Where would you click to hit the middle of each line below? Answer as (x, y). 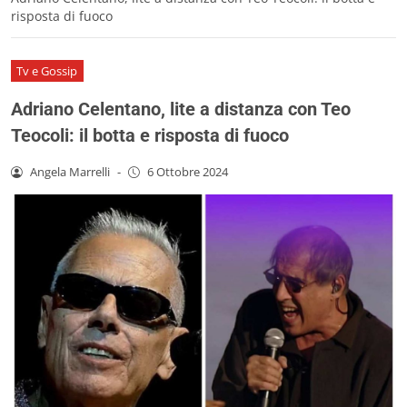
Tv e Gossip (47, 70)
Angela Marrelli (69, 171)
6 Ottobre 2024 (187, 171)
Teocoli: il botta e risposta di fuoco (150, 135)
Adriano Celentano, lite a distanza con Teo (181, 109)
